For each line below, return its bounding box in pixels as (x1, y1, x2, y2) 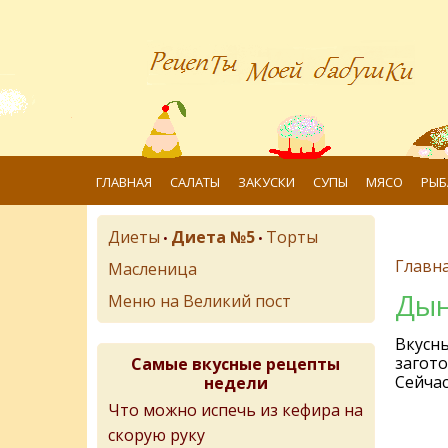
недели (203, 372, 268, 394)
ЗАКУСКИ (238, 173, 295, 191)
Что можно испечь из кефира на (108, 399, 363, 421)
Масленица (108, 258, 197, 280)
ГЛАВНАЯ (96, 173, 152, 191)
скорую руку (108, 424, 205, 442)
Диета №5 (171, 226, 255, 248)
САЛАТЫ (170, 173, 220, 191)
